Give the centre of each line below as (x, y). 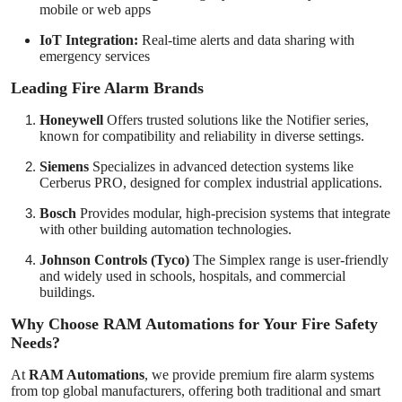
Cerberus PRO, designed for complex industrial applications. (211, 182)
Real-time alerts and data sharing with (246, 39)
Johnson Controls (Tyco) (114, 259)
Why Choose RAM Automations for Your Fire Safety (194, 323)
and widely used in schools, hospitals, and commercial (192, 275)
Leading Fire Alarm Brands (107, 87)
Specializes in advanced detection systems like (221, 166)
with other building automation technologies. (166, 229)
